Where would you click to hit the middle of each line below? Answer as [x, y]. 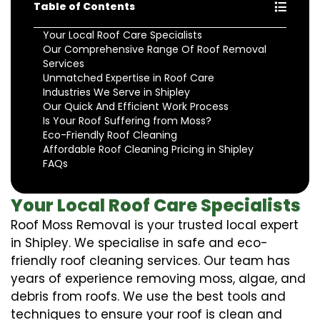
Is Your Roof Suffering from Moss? [127, 120]
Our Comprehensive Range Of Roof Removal [155, 49]
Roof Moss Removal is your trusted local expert [155, 225]
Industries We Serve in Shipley [116, 92]
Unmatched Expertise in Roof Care [129, 77]
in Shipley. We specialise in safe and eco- [139, 242]
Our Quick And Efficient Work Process [136, 106]
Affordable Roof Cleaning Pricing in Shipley [148, 149]
